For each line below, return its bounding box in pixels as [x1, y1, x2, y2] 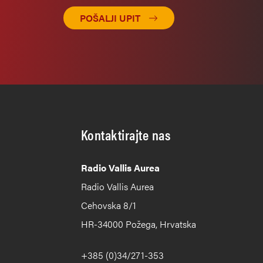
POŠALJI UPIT [79, 11, 140, 25]
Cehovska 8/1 [81, 198, 136, 212]
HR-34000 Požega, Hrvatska [81, 217, 196, 231]
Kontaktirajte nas [81, 124, 171, 144]
